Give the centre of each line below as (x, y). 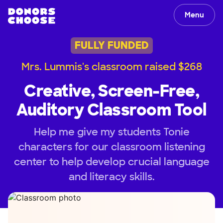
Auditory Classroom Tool (111, 110)
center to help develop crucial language (111, 162)
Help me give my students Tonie (111, 132)
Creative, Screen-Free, (111, 91)
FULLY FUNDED (111, 46)
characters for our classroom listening (111, 147)
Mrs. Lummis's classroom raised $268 (111, 66)
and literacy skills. (111, 176)
